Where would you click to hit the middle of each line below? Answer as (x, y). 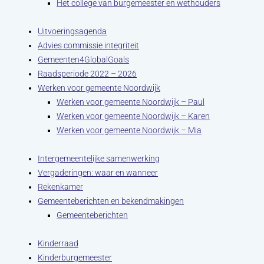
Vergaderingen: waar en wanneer (98, 173)
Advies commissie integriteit (88, 45)
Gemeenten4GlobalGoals (83, 60)
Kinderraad (58, 243)
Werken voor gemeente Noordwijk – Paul (131, 102)
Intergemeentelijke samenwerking (99, 159)
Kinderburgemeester (75, 258)
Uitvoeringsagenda (72, 31)
